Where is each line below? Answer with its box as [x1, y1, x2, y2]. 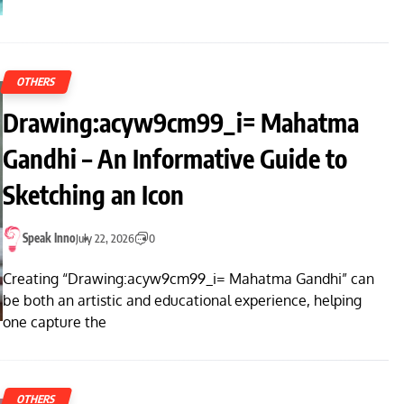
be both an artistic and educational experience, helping [3, 290, 362, 309]
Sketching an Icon [3, 178, 184, 210]
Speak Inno [23, 231, 76, 246]
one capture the [3, 312, 106, 331]
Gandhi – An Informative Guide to [3, 142, 347, 174]
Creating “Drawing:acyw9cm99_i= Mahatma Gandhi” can [3, 269, 374, 288]
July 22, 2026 [76, 231, 134, 246]
